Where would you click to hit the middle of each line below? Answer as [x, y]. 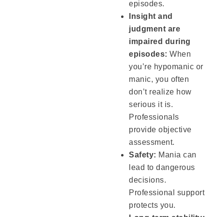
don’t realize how [160, 92]
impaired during [160, 42]
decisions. [148, 180]
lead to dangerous [162, 168]
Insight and [151, 16]
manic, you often [159, 79]
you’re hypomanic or [166, 67]
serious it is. [151, 105]
